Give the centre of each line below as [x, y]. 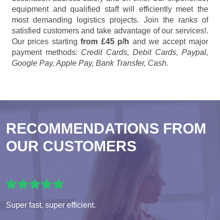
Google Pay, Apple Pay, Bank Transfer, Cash [89, 63]
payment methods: [46, 53]
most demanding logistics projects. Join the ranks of [110, 20]
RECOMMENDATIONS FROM [106, 129]
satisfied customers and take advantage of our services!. [110, 31]
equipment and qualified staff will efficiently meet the [110, 9]
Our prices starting [46, 42]
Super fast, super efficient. [51, 205]
